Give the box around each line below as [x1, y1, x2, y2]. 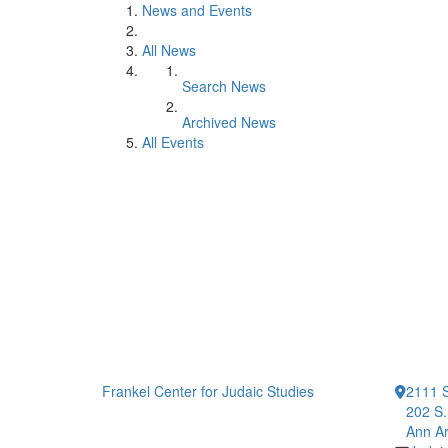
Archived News [182, 112, 276, 132]
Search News [182, 76, 266, 96]
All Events [142, 132, 204, 152]
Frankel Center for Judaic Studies [102, 381, 314, 401]
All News [142, 40, 196, 60]
